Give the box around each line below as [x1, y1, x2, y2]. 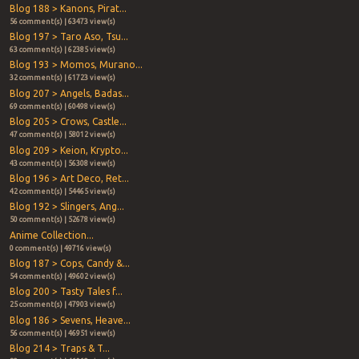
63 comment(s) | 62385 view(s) [9, 45, 115, 54]
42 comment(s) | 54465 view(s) [9, 187, 115, 196]
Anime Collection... [9, 229, 94, 240]
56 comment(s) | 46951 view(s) [9, 329, 115, 337]
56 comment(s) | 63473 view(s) [9, 17, 115, 26]
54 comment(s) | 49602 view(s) [9, 272, 115, 281]
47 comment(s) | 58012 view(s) [9, 131, 115, 139]
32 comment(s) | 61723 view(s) [9, 74, 115, 83]
